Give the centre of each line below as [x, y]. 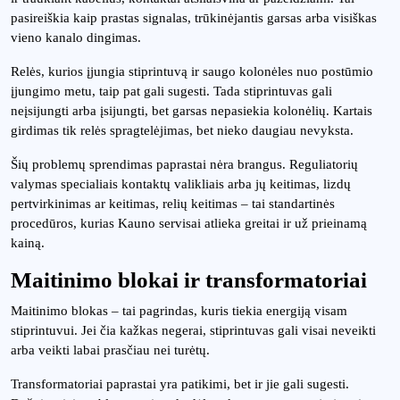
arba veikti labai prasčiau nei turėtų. [110, 350]
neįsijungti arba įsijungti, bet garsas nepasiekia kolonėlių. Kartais [192, 111]
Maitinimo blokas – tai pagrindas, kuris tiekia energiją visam [179, 311]
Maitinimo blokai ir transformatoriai [189, 280]
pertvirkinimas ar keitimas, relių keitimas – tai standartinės [173, 204]
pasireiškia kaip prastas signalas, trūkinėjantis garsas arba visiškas [194, 18]
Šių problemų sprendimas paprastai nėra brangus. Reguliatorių [184, 164]
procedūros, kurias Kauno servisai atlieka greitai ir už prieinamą [189, 223]
